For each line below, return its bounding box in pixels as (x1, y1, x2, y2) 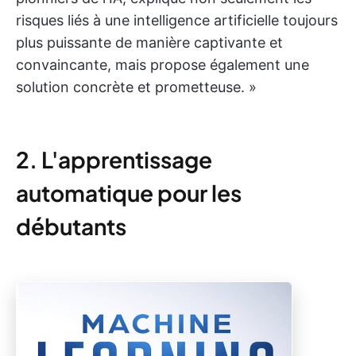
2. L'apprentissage (16, 145, 212, 173)
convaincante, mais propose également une (16, 56, 309, 73)
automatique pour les (16, 178, 242, 207)
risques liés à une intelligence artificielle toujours (16, 11, 338, 29)
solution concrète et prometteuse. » (16, 78, 257, 95)
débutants (16, 211, 126, 240)
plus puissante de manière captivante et (16, 33, 283, 51)
